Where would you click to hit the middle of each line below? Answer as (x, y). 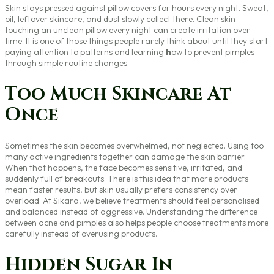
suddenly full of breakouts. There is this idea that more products (127, 179)
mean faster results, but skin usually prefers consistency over (121, 190)
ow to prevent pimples (213, 52)
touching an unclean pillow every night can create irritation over (128, 30)
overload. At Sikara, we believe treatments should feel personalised (132, 201)
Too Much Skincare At (118, 94)
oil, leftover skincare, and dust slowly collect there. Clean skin (120, 19)
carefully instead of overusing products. (81, 234)
